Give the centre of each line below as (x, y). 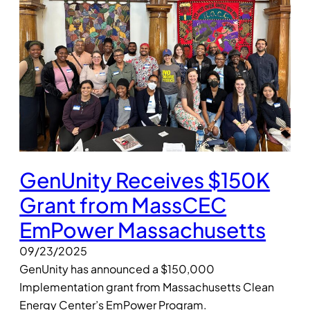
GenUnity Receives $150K (145, 180)
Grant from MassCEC (123, 205)
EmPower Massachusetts (143, 230)
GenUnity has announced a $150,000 (117, 269)
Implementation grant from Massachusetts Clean (147, 287)
